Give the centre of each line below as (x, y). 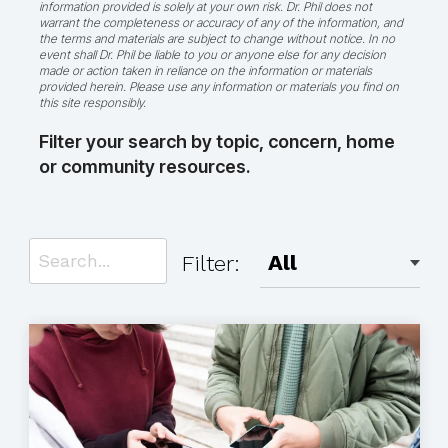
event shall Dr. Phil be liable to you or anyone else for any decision (212, 54)
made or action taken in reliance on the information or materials (205, 70)
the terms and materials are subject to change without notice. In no (216, 38)
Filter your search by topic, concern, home (216, 141)
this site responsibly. (92, 102)
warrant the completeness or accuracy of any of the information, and (220, 22)
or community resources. (144, 166)
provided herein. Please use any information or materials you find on (218, 86)
